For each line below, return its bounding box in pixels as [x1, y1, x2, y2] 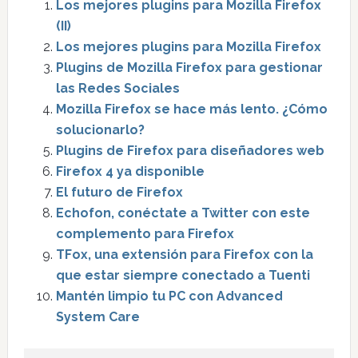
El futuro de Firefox [55, 185, 183, 200]
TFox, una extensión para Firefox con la [55, 247, 313, 262]
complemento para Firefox [55, 226, 234, 241]
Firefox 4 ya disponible [55, 164, 205, 179]
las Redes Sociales [55, 81, 180, 96]
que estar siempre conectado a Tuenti [55, 268, 310, 283]
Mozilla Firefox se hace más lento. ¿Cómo [55, 101, 328, 117]
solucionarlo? [55, 122, 145, 137]
